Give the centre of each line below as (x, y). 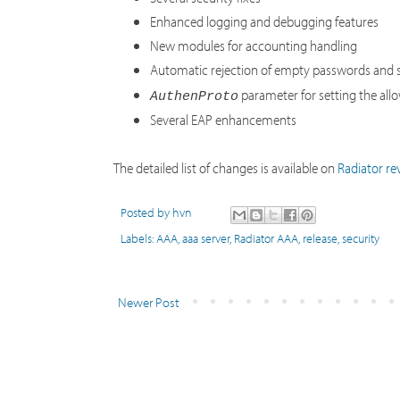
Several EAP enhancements (224, 119)
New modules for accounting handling (254, 46)
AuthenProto (195, 96)
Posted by (146, 212)
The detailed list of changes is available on (225, 167)
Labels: (138, 237)
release (320, 237)
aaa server (206, 237)
